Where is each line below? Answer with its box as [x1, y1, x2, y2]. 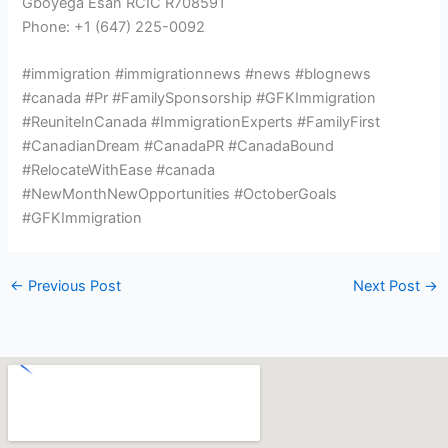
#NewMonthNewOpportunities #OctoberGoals [22, 184, 338, 203]
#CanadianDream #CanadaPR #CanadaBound [22, 136, 335, 155]
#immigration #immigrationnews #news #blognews [22, 64, 372, 83]
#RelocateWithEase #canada [22, 160, 216, 179]
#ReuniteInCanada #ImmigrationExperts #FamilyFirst [22, 112, 381, 131]
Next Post [353, 276, 425, 295]
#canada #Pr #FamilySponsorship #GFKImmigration [22, 88, 377, 107]
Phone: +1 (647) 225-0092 [22, 17, 206, 36]
